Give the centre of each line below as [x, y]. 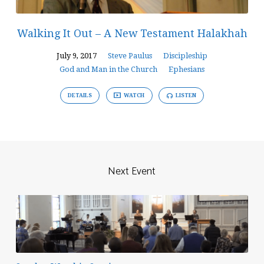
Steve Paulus [130, 55]
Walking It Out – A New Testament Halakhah [132, 33]
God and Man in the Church [108, 69]
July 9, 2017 [77, 55]
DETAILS [80, 96]
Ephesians [187, 69]
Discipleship [185, 55]
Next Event [132, 171]
